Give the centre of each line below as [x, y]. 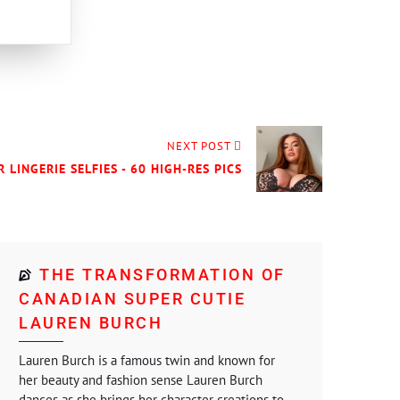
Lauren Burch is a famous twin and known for [147, 360]
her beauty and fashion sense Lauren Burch [141, 380]
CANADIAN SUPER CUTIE [132, 299]
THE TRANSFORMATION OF [162, 275]
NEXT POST [199, 146]
